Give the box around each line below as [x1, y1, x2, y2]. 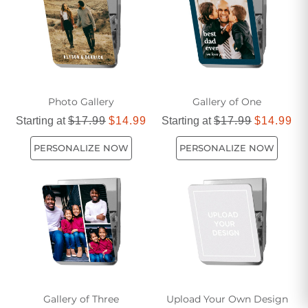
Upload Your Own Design [166, 292, 288, 305]
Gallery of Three [43, 292, 119, 305]
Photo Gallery [48, 95, 114, 108]
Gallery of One [192, 95, 261, 108]
